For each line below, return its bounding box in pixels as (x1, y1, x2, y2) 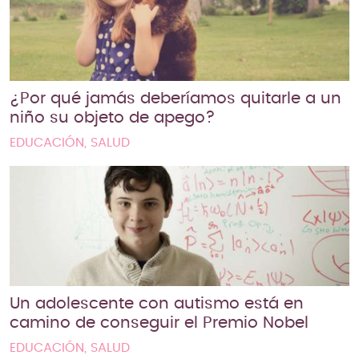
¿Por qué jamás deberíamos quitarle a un (10, 90, 341, 107)
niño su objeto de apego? (10, 109, 216, 126)
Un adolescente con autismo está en (10, 295, 304, 312)
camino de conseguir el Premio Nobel (10, 314, 309, 331)
